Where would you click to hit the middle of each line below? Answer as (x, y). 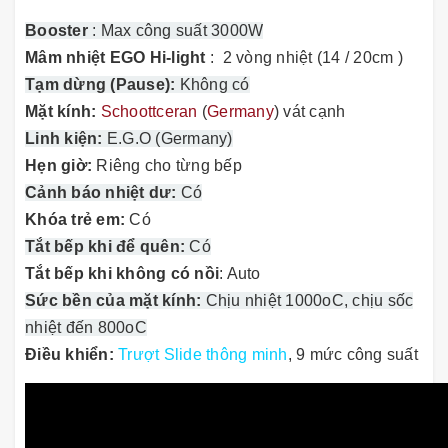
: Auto (274, 274)
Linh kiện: (66, 139)
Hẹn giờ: (61, 166)
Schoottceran (149, 112)
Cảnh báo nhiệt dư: (103, 193)
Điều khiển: (71, 355)
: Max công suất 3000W (178, 31)
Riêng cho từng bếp (194, 166)
